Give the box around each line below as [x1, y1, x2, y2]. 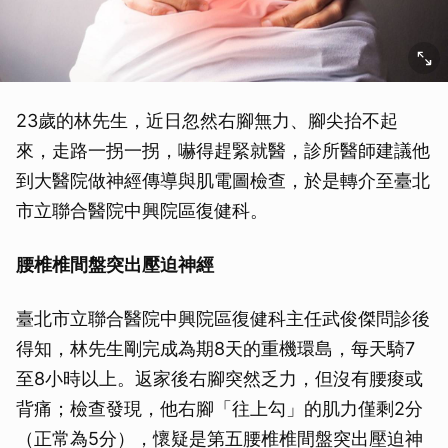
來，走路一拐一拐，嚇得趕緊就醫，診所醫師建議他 [16, 139, 430, 161]
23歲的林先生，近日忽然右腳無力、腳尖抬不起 [16, 109, 398, 131]
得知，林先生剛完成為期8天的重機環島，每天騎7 [16, 337, 415, 359]
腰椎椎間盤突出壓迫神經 [16, 253, 214, 275]
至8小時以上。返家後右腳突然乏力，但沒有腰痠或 [16, 367, 423, 389]
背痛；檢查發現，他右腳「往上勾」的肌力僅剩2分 [16, 397, 423, 419]
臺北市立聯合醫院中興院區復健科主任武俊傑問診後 [16, 307, 430, 329]
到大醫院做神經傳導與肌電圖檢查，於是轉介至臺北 [16, 169, 430, 191]
